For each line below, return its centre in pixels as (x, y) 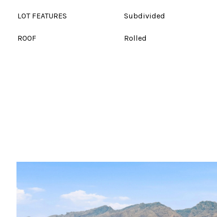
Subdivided (145, 16)
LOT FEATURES (42, 16)
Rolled (135, 38)
